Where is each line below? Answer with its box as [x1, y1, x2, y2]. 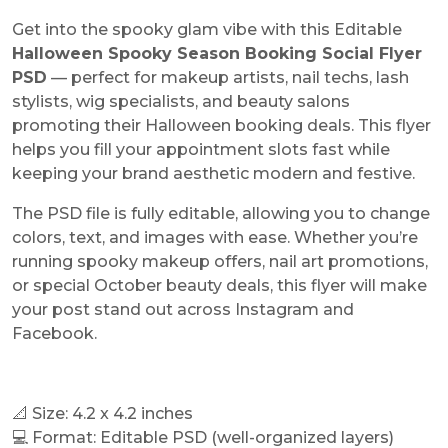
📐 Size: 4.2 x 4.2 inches [12, 403, 193, 423]
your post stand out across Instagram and [12, 299, 354, 319]
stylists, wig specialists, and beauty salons [12, 91, 350, 111]
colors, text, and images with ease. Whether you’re [12, 227, 418, 247]
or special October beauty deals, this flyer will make [12, 275, 427, 295]
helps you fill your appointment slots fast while [12, 139, 390, 159]
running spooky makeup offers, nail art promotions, [12, 251, 428, 271]
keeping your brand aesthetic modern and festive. [12, 163, 415, 183]
